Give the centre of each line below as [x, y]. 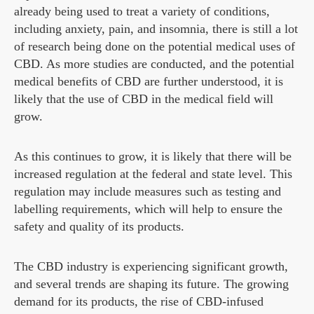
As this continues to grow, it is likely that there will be [153, 157]
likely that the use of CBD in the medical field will [144, 99]
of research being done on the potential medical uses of [155, 47]
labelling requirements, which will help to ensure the [148, 209]
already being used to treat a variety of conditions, [142, 12]
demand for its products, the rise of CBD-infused [139, 302]
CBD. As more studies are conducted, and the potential [154, 64]
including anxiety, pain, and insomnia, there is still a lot [156, 29]
